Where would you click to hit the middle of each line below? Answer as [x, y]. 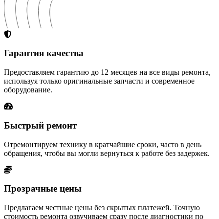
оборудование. [28, 90]
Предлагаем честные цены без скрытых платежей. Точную [102, 207]
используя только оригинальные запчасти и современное [99, 81]
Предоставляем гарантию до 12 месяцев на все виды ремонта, [107, 72]
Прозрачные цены [43, 189]
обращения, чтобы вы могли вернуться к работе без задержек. [107, 153]
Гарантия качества [44, 53]
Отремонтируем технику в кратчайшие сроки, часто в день [103, 144]
